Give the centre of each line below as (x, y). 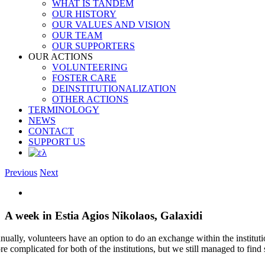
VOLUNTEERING (90, 67)
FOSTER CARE (84, 78)
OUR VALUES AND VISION (111, 25)
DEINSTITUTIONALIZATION (114, 88)
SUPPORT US (57, 142)
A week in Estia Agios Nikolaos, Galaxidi (104, 215)
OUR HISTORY (84, 14)
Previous (21, 172)
